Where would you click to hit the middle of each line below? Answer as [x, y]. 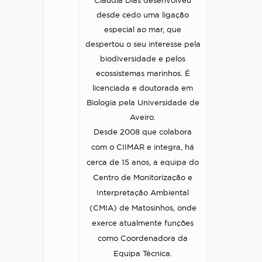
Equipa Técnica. [143, 254]
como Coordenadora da [143, 239]
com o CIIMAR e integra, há [143, 148]
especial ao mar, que [143, 30]
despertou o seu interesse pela [143, 45]
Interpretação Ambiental [143, 193]
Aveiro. [143, 118]
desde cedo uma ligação [143, 15]
